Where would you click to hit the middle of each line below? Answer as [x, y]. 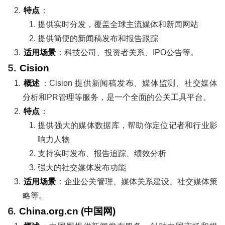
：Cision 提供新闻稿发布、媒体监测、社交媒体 [129, 83]
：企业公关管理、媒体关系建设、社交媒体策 [137, 181]
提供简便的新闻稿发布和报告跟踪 [98, 38]
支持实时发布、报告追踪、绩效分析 [102, 153]
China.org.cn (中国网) [67, 211]
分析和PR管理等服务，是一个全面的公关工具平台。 [117, 97]
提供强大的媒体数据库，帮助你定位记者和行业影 [128, 125]
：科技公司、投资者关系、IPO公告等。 [128, 52]
